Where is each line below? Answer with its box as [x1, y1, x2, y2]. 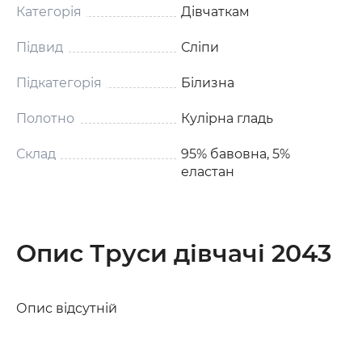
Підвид [16, 39, 63, 55]
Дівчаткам [181, 3, 250, 19]
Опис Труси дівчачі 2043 [16, 238, 331, 268]
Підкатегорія [16, 74, 102, 90]
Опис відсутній [16, 300, 117, 316]
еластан [181, 163, 234, 179]
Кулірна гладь [181, 110, 273, 126]
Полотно [16, 110, 74, 126]
